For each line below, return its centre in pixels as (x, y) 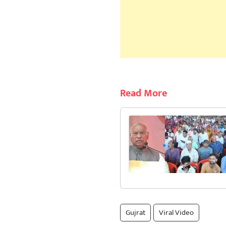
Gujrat (135, 213)
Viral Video (176, 213)
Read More (143, 93)
